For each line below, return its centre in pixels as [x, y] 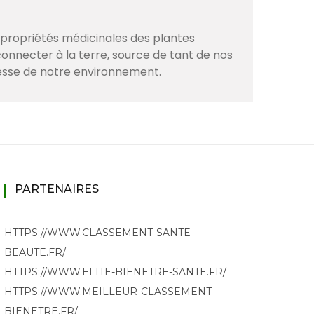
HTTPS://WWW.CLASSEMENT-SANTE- [99, 233]
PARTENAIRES [57, 189]
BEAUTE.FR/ [35, 253]
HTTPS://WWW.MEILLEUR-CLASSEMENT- [110, 292]
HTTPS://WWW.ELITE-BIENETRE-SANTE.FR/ [115, 272]
